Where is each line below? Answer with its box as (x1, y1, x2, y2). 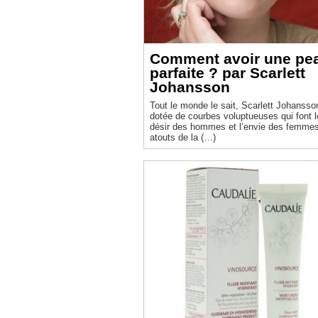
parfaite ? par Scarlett (150, 64, 305, 81)
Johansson (150, 78, 230, 95)
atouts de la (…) (150, 131, 216, 143)
